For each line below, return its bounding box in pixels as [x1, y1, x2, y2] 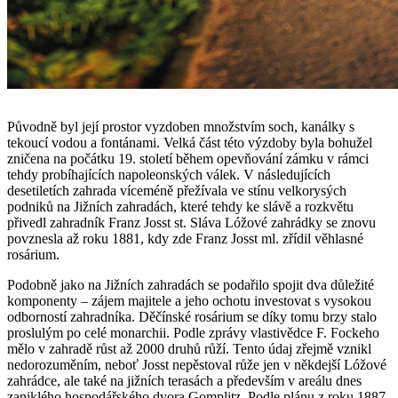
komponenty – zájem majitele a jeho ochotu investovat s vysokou [7, 292, 371, 308]
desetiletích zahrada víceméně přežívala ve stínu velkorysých [7, 182, 346, 198]
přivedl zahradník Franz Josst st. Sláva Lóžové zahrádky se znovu [7, 214, 376, 230]
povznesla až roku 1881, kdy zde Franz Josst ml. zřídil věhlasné [7, 230, 363, 246]
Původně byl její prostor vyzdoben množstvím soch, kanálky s [7, 118, 354, 134]
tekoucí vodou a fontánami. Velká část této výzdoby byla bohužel [7, 134, 372, 150]
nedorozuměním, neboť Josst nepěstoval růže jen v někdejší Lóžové [7, 356, 386, 372]
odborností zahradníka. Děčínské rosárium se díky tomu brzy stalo [7, 308, 377, 324]
